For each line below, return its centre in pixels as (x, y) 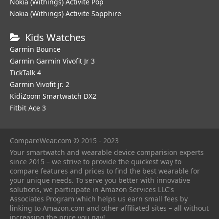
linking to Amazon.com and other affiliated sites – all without (109, 208)
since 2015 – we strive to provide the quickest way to (96, 162)
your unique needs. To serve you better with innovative (100, 180)
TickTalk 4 (25, 73)
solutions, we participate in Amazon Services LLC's (92, 189)
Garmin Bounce (35, 49)
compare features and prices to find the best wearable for (105, 171)
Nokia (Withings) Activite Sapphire (66, 13)
